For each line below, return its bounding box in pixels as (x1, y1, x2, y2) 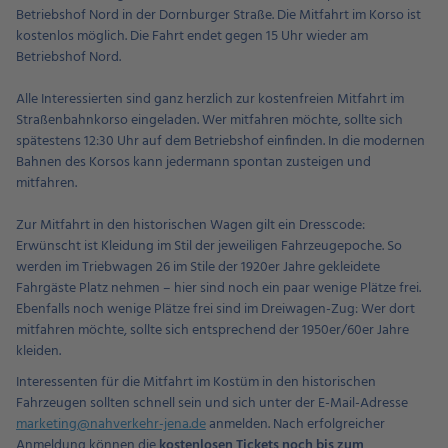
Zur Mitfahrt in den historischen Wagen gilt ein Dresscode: (16, 214, 365, 237)
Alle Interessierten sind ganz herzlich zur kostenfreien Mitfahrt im (16, 88, 404, 111)
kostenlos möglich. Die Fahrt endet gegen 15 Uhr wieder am (16, 25, 368, 48)
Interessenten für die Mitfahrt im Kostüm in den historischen (16, 371, 376, 394)
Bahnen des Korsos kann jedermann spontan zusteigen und (16, 151, 371, 174)
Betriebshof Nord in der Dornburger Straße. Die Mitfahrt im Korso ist (16, 4, 421, 27)
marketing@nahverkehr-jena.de (16, 413, 206, 436)
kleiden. (16, 340, 61, 363)
